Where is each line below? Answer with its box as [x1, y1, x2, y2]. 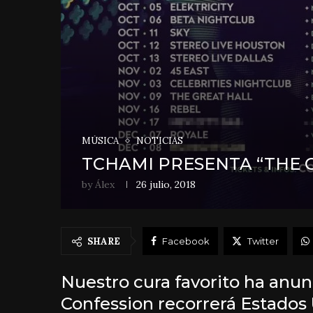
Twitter [247, 235, 279, 247]
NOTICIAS [136, 135, 183, 147]
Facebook [162, 235, 210, 247]
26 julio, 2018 [136, 178, 196, 191]
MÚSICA [82, 135, 119, 147]
